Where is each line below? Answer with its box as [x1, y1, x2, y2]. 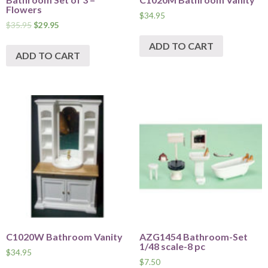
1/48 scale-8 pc [139, 240, 205, 252]
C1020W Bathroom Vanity [6, 231, 123, 243]
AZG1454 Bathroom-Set [139, 231, 248, 243]
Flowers [6, 4, 42, 16]
